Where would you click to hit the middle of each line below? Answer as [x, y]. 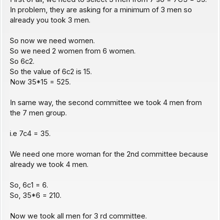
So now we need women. [52, 41]
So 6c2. [22, 62]
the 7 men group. [38, 113]
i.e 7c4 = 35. [30, 134]
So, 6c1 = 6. [29, 185]
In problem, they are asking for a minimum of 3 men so [101, 10]
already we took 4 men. [49, 165]
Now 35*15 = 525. [40, 82]
